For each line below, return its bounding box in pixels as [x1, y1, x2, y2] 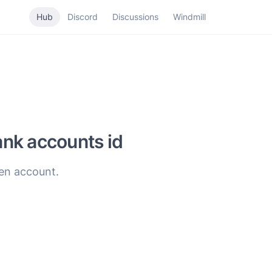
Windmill [172, 12, 206, 22]
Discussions [112, 12, 158, 22]
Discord [67, 12, 98, 22]
